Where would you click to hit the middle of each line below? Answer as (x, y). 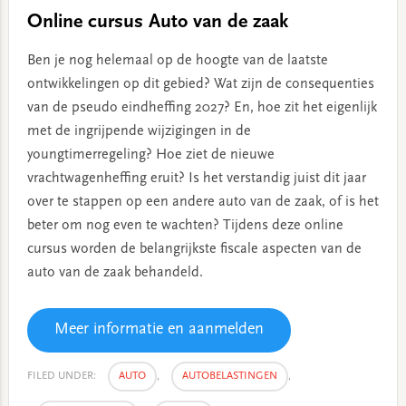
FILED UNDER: (63, 377)
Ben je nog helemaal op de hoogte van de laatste (177, 61)
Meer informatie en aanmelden (159, 330)
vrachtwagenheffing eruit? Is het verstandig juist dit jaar (196, 179)
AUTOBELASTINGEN (229, 377)
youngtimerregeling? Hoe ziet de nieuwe (150, 155)
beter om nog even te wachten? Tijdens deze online (185, 226)
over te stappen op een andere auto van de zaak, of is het (203, 203)
